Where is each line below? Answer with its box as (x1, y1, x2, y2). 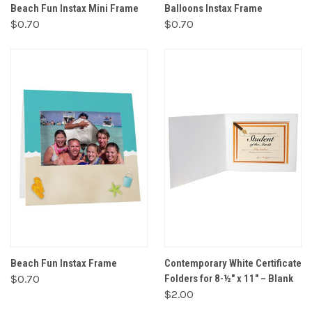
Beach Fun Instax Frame (10, 256, 117, 270)
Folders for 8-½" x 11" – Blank (164, 272, 293, 285)
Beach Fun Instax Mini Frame (10, 1, 139, 15)
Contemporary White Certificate (164, 256, 302, 270)
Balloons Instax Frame (164, 1, 263, 15)
